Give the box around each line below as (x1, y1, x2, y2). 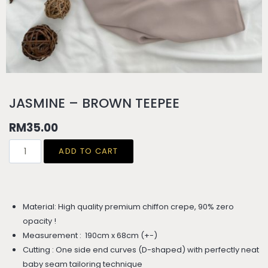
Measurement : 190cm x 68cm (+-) (22, 229, 157, 241)
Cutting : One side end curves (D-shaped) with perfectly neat (22, 243, 259, 255)
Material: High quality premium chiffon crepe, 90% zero (22, 200, 234, 212)
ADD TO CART (59, 145, 118, 157)
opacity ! (22, 215, 56, 227)
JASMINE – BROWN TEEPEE (9, 94, 179, 112)
